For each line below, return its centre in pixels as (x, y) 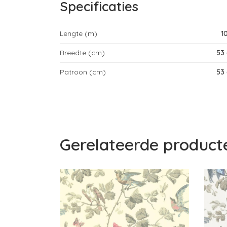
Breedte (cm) (83, 53)
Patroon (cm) (83, 72)
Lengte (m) (79, 34)
